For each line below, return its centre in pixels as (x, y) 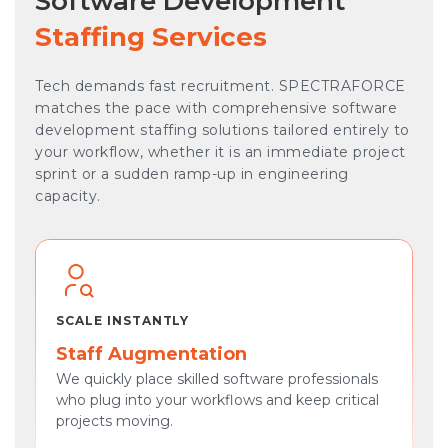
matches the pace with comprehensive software (216, 108)
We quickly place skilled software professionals (217, 379)
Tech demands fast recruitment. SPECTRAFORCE (220, 86)
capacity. (68, 196)
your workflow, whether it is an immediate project (220, 152)
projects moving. (114, 421)
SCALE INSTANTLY (123, 320)
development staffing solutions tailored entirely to (222, 130)
